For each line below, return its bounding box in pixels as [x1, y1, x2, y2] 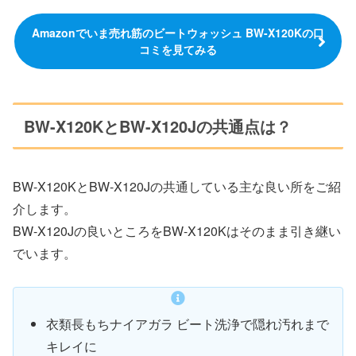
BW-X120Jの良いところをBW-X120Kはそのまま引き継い [13, 221, 341, 240]
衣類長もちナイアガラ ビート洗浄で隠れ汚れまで [46, 314, 330, 333]
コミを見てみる [139, 41, 217, 58]
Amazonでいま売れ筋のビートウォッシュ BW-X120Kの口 [32, 25, 324, 41]
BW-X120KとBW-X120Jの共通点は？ [24, 114, 292, 138]
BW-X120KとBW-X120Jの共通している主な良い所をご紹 [13, 176, 341, 195]
